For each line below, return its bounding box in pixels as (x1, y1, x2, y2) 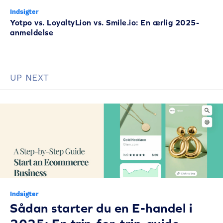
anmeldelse (10, 27, 53, 37)
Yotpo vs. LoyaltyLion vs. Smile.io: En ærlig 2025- (10, 17, 199, 27)
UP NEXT (10, 72, 49, 83)
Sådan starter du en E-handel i (10, 200, 192, 215)
